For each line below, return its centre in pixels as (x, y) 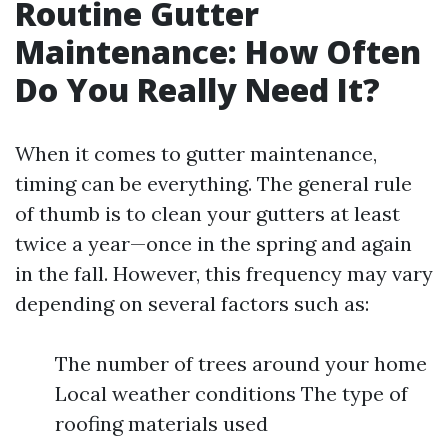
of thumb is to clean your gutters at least (207, 213)
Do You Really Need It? (197, 89)
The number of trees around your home (241, 363)
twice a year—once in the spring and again (213, 243)
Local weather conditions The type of (231, 393)
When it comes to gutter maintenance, (196, 153)
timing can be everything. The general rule (213, 183)
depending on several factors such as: (192, 303)
